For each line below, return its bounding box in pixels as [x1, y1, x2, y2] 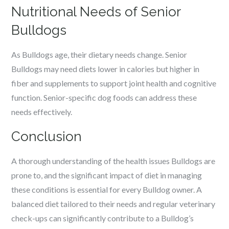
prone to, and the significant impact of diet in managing [11, 170, 202, 180]
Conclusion [11, 129, 82, 144]
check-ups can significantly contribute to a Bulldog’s [11, 213, 194, 223]
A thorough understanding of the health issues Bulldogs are [11, 156, 216, 166]
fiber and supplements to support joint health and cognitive [11, 78, 217, 88]
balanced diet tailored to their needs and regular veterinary [11, 199, 216, 209]
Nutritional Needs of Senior [11, 4, 181, 19]
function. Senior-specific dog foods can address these [11, 93, 197, 102]
